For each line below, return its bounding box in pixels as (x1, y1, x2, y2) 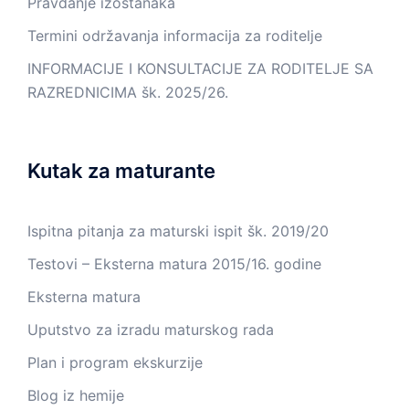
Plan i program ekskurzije (27, 353, 203, 372)
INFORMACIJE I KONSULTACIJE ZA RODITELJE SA (27, 59, 373, 78)
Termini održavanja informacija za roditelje (27, 26, 322, 45)
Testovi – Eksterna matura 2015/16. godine (27, 255, 321, 273)
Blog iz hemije (27, 386, 124, 404)
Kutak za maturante (27, 159, 215, 183)
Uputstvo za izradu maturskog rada (27, 320, 274, 339)
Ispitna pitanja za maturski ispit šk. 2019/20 (27, 222, 329, 240)
